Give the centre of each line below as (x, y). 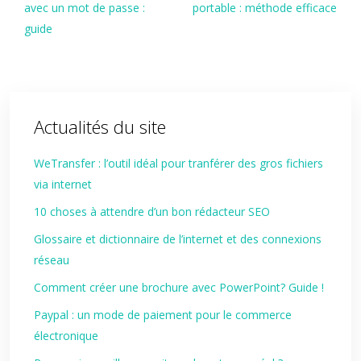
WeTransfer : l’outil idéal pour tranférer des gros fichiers (178, 163)
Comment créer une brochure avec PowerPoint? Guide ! (179, 287)
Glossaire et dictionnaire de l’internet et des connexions (178, 239)
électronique (66, 336)
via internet (63, 184)
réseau (52, 260)
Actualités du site (100, 127)
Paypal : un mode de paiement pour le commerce (163, 315)
